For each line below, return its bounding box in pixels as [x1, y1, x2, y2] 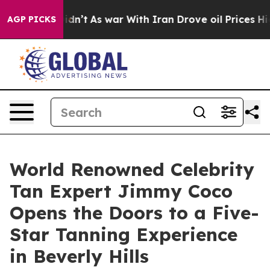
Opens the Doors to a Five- [10, 201, 259, 224]
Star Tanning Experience [10, 223, 237, 246]
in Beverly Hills [10, 245, 149, 268]
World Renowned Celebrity [10, 158, 254, 181]
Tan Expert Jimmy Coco [10, 180, 233, 202]
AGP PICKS [7, 14, 56, 25]
